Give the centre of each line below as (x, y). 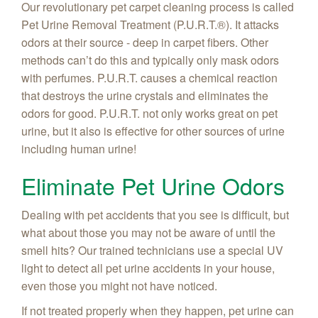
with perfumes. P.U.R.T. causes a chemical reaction (149, 77)
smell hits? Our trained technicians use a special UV (152, 250)
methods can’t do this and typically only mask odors (150, 60)
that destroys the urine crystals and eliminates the (145, 95)
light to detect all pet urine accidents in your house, (148, 268)
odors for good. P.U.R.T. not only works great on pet (149, 113)
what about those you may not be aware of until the (148, 232)
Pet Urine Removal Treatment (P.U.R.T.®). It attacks (150, 24)
